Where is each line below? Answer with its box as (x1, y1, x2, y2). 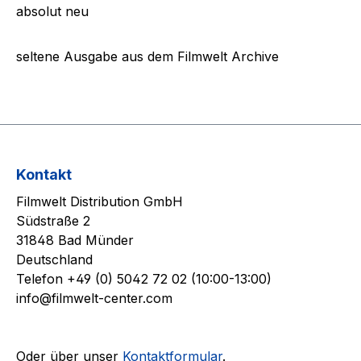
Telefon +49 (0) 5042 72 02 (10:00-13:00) (16, 271, 272, 288)
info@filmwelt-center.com (16, 290, 172, 307)
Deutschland (16, 251, 93, 268)
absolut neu (16, 3, 89, 19)
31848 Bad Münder (16, 232, 134, 249)
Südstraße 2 (16, 213, 90, 230)
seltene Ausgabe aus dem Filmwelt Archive (16, 48, 279, 64)
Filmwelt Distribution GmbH (16, 193, 183, 210)
